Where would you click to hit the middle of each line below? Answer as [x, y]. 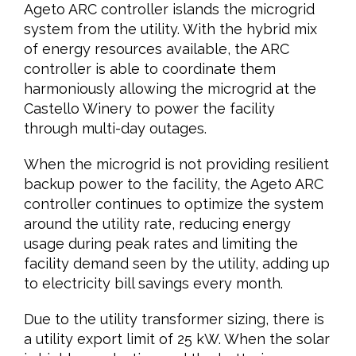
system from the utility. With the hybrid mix [170, 29]
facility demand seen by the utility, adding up [176, 263]
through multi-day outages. [115, 128]
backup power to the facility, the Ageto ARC [173, 184]
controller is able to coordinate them [149, 69]
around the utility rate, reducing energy [157, 224]
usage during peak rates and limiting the [161, 244]
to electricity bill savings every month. [153, 283]
